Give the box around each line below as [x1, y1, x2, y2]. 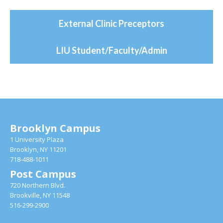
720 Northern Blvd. [10, 181, 65, 190]
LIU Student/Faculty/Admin [56, 45, 167, 56]
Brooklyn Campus [10, 121, 101, 135]
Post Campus [10, 167, 76, 181]
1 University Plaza [10, 135, 64, 144]
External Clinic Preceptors [59, 18, 164, 29]
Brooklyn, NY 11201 [10, 145, 67, 154]
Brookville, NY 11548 [10, 191, 70, 200]
